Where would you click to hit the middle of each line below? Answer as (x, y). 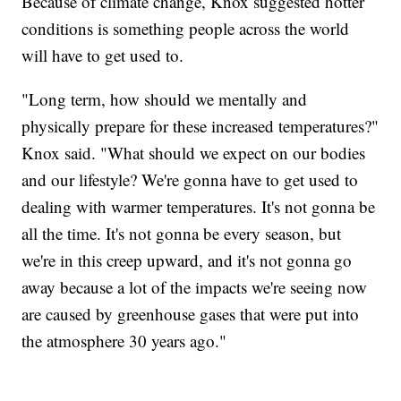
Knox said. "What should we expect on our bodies (194, 152)
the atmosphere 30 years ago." (124, 340)
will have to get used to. (106, 55)
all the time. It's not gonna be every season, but (182, 233)
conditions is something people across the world (186, 28)
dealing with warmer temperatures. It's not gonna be (199, 206)
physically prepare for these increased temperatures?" (200, 125)
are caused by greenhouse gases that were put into (191, 313)
